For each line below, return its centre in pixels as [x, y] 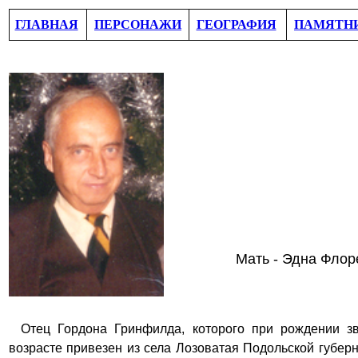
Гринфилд [141, 329]
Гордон [76, 329]
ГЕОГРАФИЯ [236, 24]
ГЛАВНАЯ [46, 24]
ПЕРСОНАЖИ [138, 24]
